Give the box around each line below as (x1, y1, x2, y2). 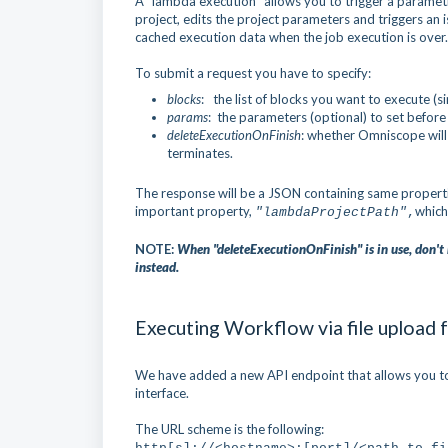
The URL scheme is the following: (135, 421, 324, 437)
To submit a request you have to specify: (135, 65, 371, 81)
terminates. (167, 145, 233, 161)
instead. (135, 259, 179, 275)
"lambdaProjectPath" (255, 205, 407, 220)
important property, (135, 203, 255, 219)
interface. (135, 385, 189, 401)
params (167, 109, 208, 125)
